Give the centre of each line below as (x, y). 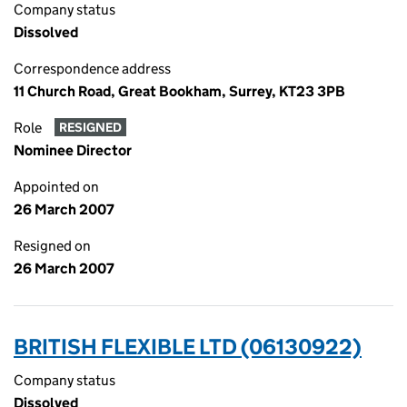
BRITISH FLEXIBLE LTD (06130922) (188, 347)
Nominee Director (73, 150)
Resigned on (52, 246)
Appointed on (56, 187)
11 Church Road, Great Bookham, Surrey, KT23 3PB (179, 91)
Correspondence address (92, 69)
